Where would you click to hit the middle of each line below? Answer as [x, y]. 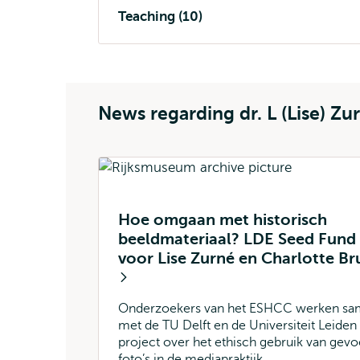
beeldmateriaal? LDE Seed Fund [237, 239]
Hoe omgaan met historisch [223, 220]
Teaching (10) [160, 16]
